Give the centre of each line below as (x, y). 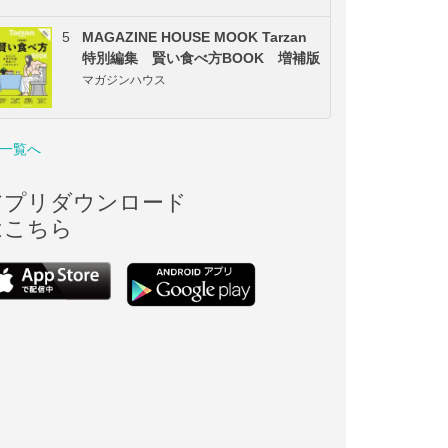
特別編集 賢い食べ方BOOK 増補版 (201, 57)
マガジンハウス (124, 79)
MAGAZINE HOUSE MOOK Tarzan (194, 36)
